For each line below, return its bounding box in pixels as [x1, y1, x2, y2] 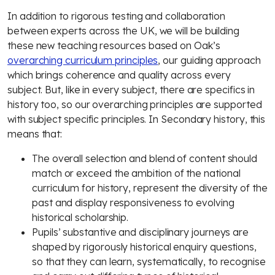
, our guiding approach [158, 54, 261, 66]
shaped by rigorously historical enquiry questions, [32, 241, 257, 253]
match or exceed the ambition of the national [32, 167, 241, 179]
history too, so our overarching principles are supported [7, 98, 262, 110]
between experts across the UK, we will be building [7, 25, 240, 37]
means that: [7, 128, 63, 140]
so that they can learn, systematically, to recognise [32, 255, 266, 268]
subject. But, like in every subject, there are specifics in [7, 83, 255, 96]
